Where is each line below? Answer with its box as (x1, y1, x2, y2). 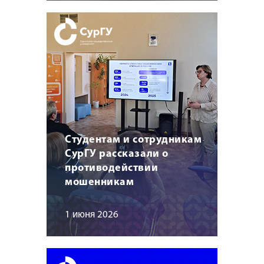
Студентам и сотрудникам (65, 134, 202, 146)
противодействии (65, 163, 159, 174)
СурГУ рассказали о (65, 148, 169, 160)
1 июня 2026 (65, 210, 118, 220)
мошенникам (65, 177, 134, 188)
